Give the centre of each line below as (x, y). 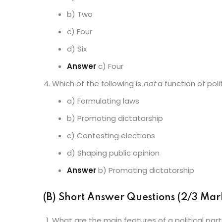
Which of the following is (98, 83)
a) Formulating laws (103, 101)
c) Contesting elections (111, 136)
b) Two (80, 14)
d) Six (77, 49)
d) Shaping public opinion (113, 153)
